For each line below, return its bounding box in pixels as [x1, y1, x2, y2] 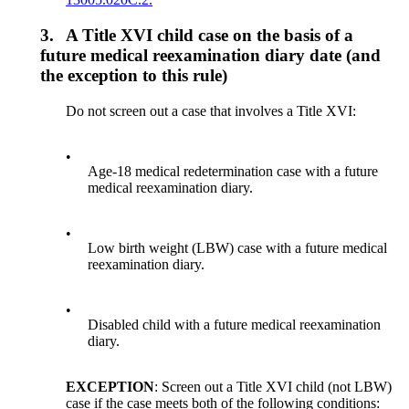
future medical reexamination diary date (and [40, 45, 381, 65]
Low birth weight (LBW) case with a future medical [88, 239, 388, 256]
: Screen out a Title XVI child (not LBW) [154, 378, 393, 394]
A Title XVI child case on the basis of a [66, 25, 354, 45]
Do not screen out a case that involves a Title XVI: [66, 102, 357, 119]
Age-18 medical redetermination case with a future [88, 163, 379, 179]
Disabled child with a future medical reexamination [88, 316, 382, 332]
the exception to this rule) [40, 65, 227, 85]
